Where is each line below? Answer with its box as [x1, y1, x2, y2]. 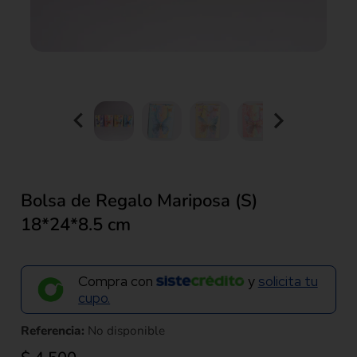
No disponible [88, 322, 166, 339]
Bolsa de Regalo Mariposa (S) [21, 188, 258, 213]
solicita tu [257, 273, 318, 291]
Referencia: [21, 322, 85, 339]
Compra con [78, 273, 157, 291]
